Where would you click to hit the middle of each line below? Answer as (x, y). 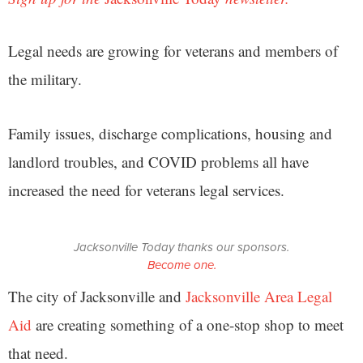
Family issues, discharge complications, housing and (170, 133)
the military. (45, 79)
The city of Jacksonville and (97, 296)
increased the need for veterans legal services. (146, 190)
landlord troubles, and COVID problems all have (158, 161)
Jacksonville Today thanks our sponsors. (181, 247)
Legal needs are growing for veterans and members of (173, 50)
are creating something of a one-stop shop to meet (188, 324)
